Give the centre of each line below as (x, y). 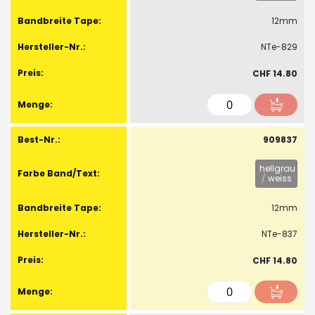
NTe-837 (279, 234)
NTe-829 (279, 47)
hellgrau (277, 168)
